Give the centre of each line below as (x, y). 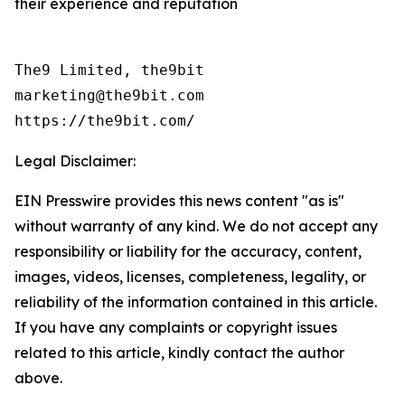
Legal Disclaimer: (75, 160)
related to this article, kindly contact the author (179, 352)
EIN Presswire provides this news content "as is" (179, 200)
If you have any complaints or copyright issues (176, 327)
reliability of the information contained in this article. (196, 301)
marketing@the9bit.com (109, 95)
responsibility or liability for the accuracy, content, (188, 251)
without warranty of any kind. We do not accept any (196, 226)
